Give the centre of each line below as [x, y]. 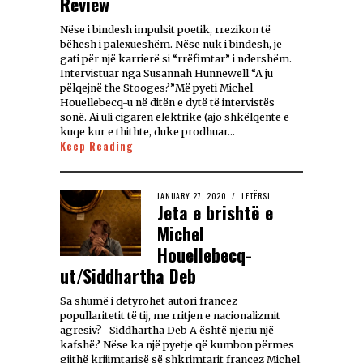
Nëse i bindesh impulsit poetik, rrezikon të [165, 30]
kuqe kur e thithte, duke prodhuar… [147, 132]
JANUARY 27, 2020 [192, 196]
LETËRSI [256, 196]
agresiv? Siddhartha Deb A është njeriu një [167, 331]
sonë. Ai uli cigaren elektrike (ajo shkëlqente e [175, 117]
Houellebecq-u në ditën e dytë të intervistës [167, 103]
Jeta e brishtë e [215, 213]
